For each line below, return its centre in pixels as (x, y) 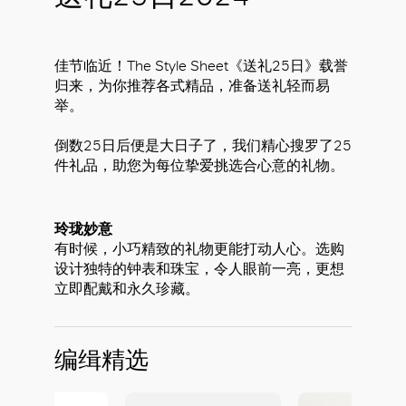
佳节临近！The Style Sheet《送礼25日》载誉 (201, 66)
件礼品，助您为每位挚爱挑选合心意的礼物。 (199, 165)
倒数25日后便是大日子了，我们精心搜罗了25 (203, 145)
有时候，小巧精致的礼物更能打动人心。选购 (199, 249)
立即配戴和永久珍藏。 (127, 289)
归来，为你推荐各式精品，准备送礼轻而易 (192, 86)
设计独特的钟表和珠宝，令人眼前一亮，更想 (199, 269)
